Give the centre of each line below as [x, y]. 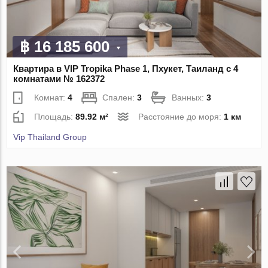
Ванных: [189, 97]
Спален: [120, 97]
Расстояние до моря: [181, 116]
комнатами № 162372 [59, 78]
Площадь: [55, 116]
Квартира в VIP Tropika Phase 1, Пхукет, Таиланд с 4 [126, 68]
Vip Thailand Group [50, 137]
